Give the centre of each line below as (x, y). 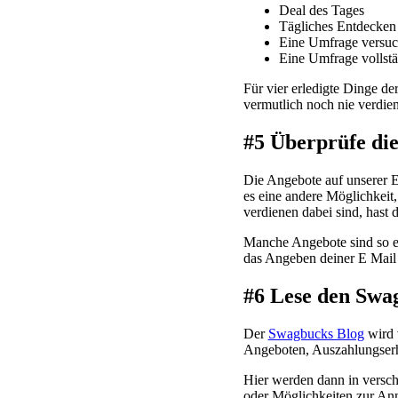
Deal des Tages (323, 10)
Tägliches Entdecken (337, 26)
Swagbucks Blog (316, 333)
